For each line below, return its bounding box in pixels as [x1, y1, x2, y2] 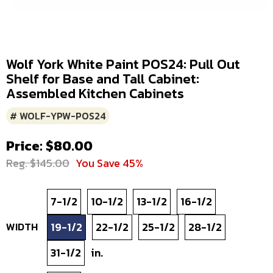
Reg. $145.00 [6, 154, 69, 171]
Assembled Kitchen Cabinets [6, 83, 184, 104]
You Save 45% [76, 154, 143, 171]
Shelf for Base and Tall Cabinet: [6, 68, 199, 89]
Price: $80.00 [6, 135, 93, 156]
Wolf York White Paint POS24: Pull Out [6, 54, 240, 74]
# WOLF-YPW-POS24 [10, 108, 106, 123]
